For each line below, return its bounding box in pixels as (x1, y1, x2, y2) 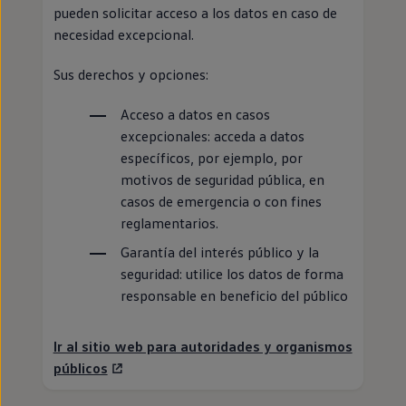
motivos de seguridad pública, (120, 170, 305, 188)
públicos (53, 359, 108, 377)
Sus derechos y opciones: (53, 65, 208, 83)
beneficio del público (215, 286, 348, 304)
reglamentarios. (120, 214, 218, 232)
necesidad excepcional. (53, 25, 194, 43)
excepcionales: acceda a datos (120, 127, 304, 145)
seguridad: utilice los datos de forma (120, 265, 343, 283)
